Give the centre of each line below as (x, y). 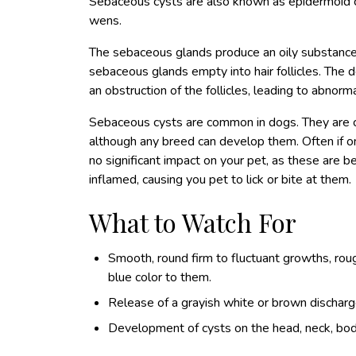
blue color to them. (160, 277)
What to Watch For (193, 222)
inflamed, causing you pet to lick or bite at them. (220, 180)
